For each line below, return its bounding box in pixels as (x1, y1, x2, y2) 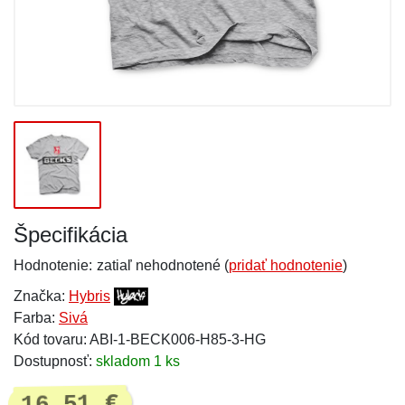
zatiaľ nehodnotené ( (97, 258, 229, 273)
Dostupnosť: (14, 353, 96, 369)
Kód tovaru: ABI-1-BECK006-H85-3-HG (14, 332, 266, 347)
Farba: (14, 310, 59, 325)
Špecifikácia (14, 222, 127, 247)
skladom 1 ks (96, 353, 180, 369)
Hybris (69, 288, 110, 304)
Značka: (14, 288, 69, 304)
